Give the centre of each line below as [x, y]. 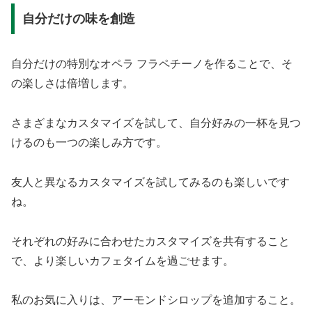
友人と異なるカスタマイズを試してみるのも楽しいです [150, 182]
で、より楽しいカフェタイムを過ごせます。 [123, 260]
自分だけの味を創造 [78, 19]
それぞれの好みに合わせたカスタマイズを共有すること [150, 241]
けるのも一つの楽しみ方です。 [89, 142]
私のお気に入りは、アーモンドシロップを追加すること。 [156, 300]
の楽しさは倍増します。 [72, 84]
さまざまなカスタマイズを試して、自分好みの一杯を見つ [156, 123]
